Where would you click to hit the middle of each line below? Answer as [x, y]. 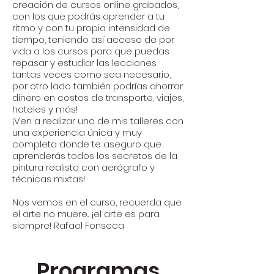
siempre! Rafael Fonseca [68, 225]
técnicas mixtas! [49, 179]
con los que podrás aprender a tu [88, 16]
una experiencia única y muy [77, 132]
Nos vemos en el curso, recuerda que [97, 202]
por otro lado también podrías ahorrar [98, 86]
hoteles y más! [45, 109]
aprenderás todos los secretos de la [95, 156]
